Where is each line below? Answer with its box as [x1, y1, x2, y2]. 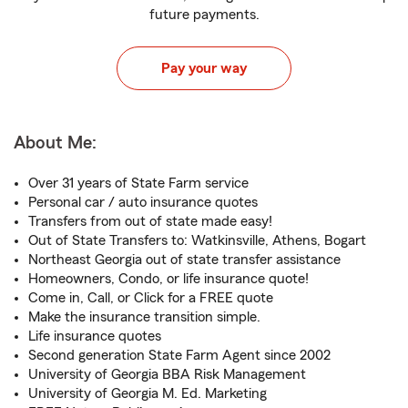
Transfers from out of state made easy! [28, 214, 272, 229]
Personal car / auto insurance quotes [28, 195, 258, 209]
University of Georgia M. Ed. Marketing [28, 386, 267, 401]
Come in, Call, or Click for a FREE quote [28, 291, 273, 305]
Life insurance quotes [28, 329, 161, 343]
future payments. [148, 7, 260, 22]
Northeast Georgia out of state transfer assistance [28, 252, 341, 267]
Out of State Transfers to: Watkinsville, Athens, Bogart [28, 233, 366, 248]
